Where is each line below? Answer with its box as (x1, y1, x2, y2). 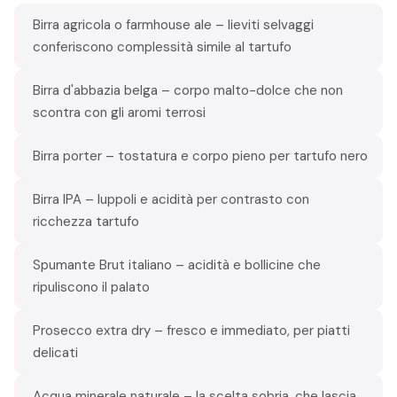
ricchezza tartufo (33, 213, 139, 230)
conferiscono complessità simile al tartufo (33, 38, 292, 56)
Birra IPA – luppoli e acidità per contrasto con (33, 191, 309, 208)
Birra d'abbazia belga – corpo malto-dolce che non (33, 82, 343, 99)
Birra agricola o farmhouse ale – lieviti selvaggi (33, 16, 314, 34)
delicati (33, 344, 78, 362)
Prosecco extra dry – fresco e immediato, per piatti (33, 322, 350, 339)
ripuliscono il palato (33, 278, 150, 296)
